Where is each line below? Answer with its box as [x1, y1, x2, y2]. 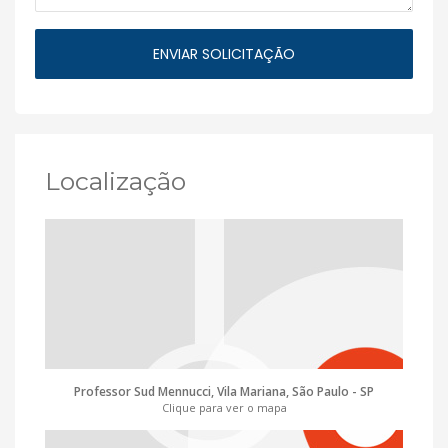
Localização [45, 165, 186, 196]
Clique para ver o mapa [161, 399, 287, 415]
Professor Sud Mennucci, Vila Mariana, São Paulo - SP [74, 382, 374, 400]
